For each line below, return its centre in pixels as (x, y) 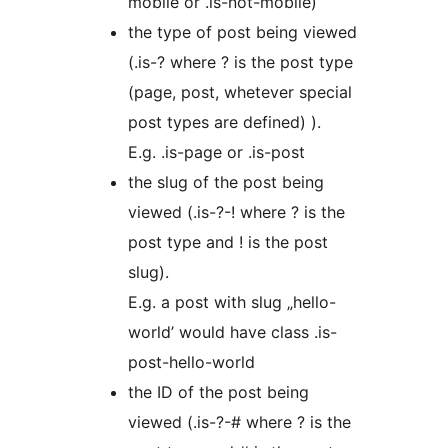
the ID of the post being (218, 392)
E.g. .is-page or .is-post (216, 152)
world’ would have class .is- (232, 332)
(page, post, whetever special (240, 92)
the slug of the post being (226, 182)
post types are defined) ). (224, 122)
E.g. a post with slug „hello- (232, 302)
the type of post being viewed (242, 32)
